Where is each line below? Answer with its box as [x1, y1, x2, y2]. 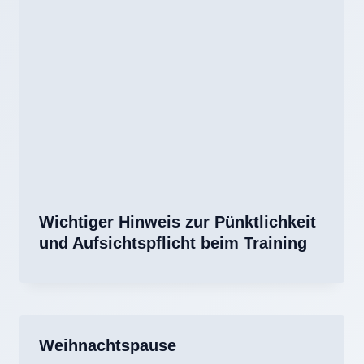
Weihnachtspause [39, 336, 176, 355]
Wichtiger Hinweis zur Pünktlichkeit [39, 213, 316, 232]
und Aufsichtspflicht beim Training [39, 234, 307, 253]
